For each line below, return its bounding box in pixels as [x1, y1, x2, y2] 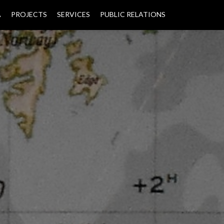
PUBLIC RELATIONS [100, 10, 165, 18]
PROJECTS [11, 10, 47, 18]
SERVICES [57, 10, 90, 18]
